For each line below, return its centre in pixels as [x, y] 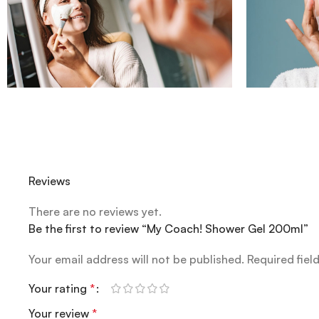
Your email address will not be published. [136, 260]
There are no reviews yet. [95, 212]
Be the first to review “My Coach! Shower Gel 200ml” [168, 229]
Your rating [59, 289]
